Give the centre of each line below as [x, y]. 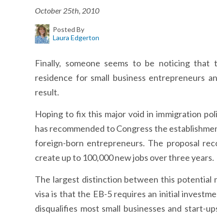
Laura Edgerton [76, 38]
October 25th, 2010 [67, 10]
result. [47, 92]
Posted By [68, 29]
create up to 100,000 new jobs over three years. [124, 157]
